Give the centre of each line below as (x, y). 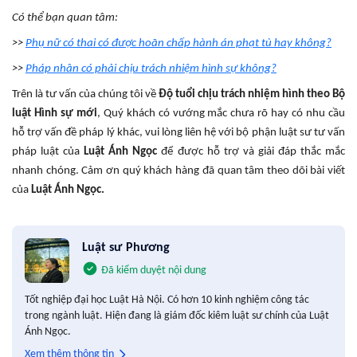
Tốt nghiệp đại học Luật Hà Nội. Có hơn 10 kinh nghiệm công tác (167, 300)
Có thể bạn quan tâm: (66, 18)
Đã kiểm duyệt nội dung (154, 270)
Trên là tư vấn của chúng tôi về (85, 94)
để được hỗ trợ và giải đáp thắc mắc (251, 151)
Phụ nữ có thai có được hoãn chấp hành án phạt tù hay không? (178, 43)
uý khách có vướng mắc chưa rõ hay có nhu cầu (228, 113)
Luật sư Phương (126, 247)
